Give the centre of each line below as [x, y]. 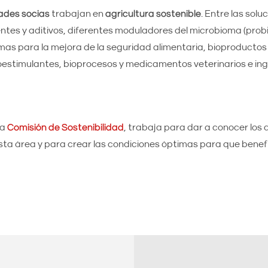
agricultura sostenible [152, 14]
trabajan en [76, 14]
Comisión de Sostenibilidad [65, 127]
